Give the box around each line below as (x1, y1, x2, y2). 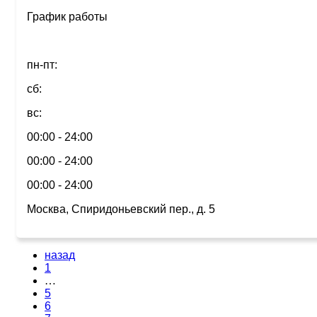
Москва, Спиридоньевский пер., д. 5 (27, 203, 215, 215)
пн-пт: (27, 59, 57, 71)
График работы (27, 11, 108, 23)
